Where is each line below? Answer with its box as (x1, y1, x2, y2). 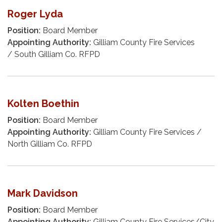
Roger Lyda (7, 7, 63, 20)
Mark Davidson (7, 187, 78, 199)
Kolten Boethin (7, 97, 79, 110)
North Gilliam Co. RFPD (7, 139, 92, 149)
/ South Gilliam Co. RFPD (7, 49, 100, 59)
